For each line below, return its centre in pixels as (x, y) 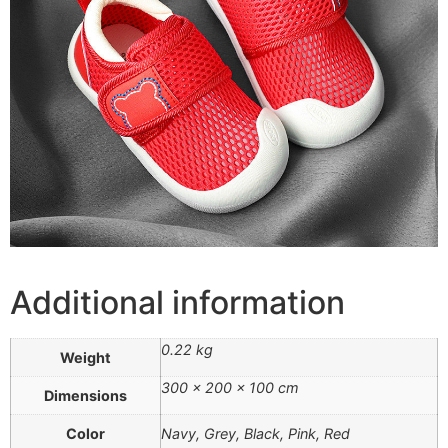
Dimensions (85, 395)
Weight (85, 357)
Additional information (177, 302)
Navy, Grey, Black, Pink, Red (255, 433)
